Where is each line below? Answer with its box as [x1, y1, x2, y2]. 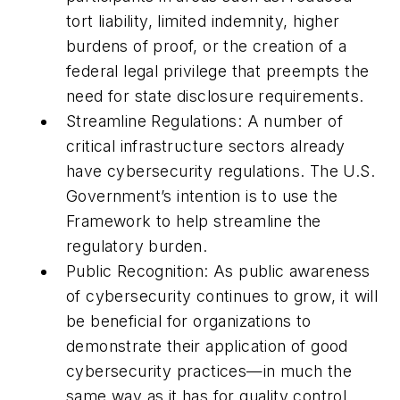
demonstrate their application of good [66, 336, 348, 355]
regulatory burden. [66, 236, 208, 255]
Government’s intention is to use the [66, 186, 338, 205]
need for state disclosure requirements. [66, 86, 364, 105]
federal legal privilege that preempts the [66, 61, 370, 80]
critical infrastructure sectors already [66, 136, 346, 155]
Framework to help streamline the [66, 211, 321, 230]
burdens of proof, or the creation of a [66, 36, 347, 55]
